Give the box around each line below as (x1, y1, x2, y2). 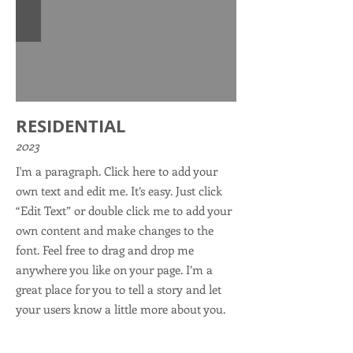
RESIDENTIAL (16, 113, 125, 138)
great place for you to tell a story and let (16, 281, 221, 297)
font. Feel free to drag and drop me (16, 241, 194, 258)
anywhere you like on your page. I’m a (16, 261, 213, 277)
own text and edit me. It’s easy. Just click (16, 182, 222, 199)
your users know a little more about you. (16, 300, 225, 317)
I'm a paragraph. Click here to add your (16, 162, 217, 179)
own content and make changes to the (16, 221, 214, 238)
